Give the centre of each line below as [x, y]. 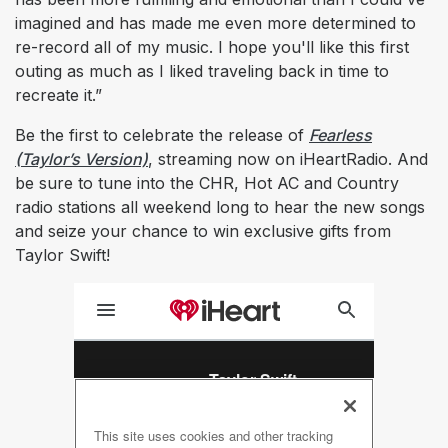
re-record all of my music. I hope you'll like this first [212, 46]
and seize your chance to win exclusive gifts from [203, 230]
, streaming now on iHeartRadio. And [288, 158]
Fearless [340, 134]
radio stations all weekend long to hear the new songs [220, 206]
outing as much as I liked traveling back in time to [202, 70]
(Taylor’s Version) [81, 158]
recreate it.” [58, 94]
